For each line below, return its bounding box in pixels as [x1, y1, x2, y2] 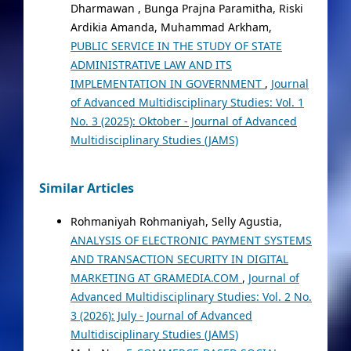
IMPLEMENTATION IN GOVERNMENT [70, 75, 265, 91]
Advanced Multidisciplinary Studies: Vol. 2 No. [70, 288, 312, 304]
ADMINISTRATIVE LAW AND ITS [70, 56, 232, 72]
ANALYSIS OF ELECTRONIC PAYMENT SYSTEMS [70, 232, 312, 248]
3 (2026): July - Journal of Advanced [70, 307, 252, 323]
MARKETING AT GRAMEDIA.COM [70, 270, 242, 285]
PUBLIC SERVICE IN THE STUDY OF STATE [70, 38, 282, 53]
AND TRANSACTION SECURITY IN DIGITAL [70, 251, 288, 266]
